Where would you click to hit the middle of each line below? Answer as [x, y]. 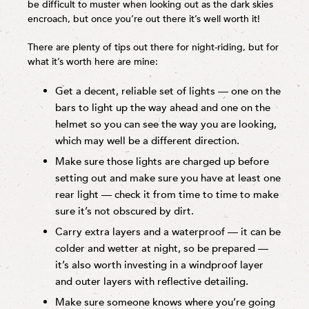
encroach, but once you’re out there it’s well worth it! [144, 19]
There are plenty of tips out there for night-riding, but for [153, 47]
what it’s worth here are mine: [93, 61]
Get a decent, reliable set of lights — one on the [168, 91]
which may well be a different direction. [147, 141]
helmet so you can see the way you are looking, [166, 124]
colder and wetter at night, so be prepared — [162, 249]
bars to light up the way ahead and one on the [163, 108]
